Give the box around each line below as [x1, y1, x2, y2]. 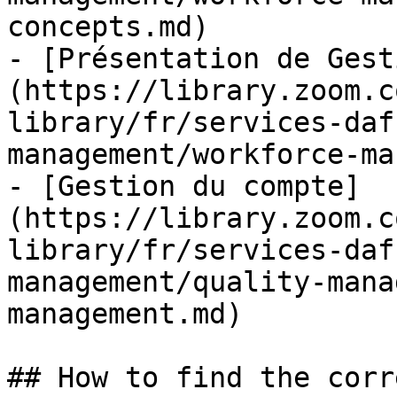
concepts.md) [7, 11, 209, 43]
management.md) [7, 298, 243, 330]
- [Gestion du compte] [7, 170, 361, 202]
